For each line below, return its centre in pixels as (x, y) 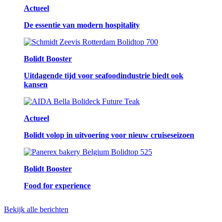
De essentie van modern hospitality (82, 25)
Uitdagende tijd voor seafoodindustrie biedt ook (104, 76)
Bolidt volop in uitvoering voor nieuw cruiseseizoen (109, 135)
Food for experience (57, 186)
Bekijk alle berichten (36, 210)
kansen (36, 85)
